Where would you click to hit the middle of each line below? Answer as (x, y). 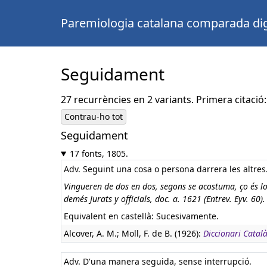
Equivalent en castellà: (110, 216)
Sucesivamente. (187, 216)
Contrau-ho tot (94, 117)
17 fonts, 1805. (99, 153)
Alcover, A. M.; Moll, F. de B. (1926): (133, 233)
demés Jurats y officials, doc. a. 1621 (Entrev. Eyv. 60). (164, 199)
